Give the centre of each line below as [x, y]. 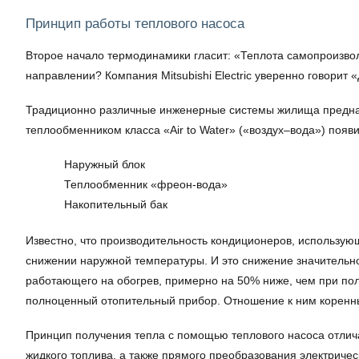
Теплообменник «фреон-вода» [146, 184]
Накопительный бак [116, 204]
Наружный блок [105, 164]
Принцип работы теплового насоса [135, 24]
